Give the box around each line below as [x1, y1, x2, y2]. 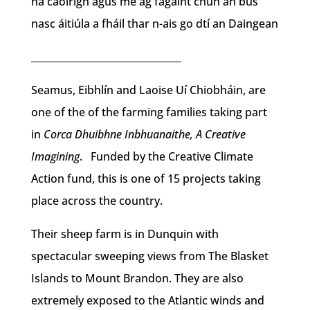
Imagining [30, 148, 80, 164]
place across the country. [30, 192, 163, 208]
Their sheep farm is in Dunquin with [30, 226, 219, 241]
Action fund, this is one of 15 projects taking [30, 170, 261, 186]
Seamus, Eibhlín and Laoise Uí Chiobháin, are [30, 82, 266, 98]
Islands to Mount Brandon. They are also [30, 270, 244, 286]
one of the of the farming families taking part [30, 104, 267, 120]
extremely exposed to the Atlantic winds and [30, 292, 264, 308]
